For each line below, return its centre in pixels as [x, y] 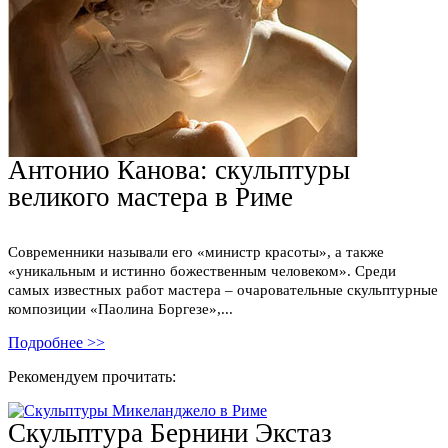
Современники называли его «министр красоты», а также [196, 251]
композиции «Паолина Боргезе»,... [120, 308]
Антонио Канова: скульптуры [179, 170]
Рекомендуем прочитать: [92, 376]
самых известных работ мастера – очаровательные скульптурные [223, 289]
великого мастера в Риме [150, 197]
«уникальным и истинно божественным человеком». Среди [202, 270]
